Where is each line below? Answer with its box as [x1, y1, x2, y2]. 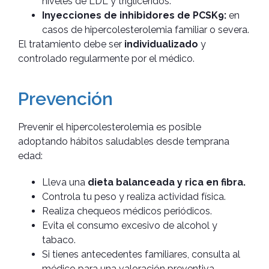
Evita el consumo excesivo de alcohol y [42, 219, 217, 231]
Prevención [18, 88, 113, 109]
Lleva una [42, 176, 88, 188]
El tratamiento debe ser [18, 38, 124, 50]
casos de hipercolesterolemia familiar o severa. [42, 23, 249, 35]
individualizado [124, 38, 198, 50]
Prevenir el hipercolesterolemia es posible [18, 121, 201, 133]
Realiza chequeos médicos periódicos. [42, 205, 212, 217]
